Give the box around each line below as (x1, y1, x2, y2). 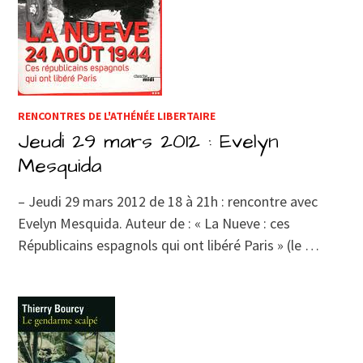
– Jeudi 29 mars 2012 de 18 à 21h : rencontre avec (18, 191, 318, 211)
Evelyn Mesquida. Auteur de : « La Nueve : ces (18, 213, 291, 233)
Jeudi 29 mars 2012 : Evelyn (18, 126, 280, 156)
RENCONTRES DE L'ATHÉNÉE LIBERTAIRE (18, 108, 216, 123)
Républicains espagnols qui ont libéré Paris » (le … (18, 235, 320, 254)
